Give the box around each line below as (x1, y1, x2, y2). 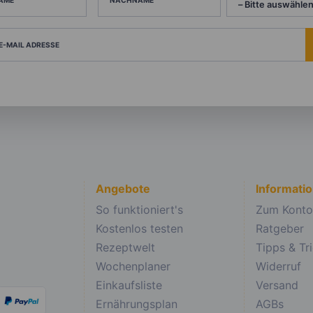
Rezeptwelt (96, 240, 155, 255)
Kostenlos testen (96, 221, 183, 236)
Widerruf (256, 259, 302, 274)
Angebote (96, 182, 150, 196)
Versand (256, 278, 299, 293)
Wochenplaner (96, 259, 170, 274)
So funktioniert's (96, 203, 183, 217)
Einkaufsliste (96, 278, 162, 293)
